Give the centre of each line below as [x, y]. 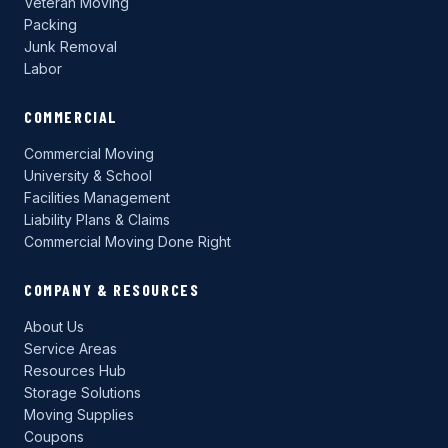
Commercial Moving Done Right [127, 242]
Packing [50, 25]
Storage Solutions [82, 393]
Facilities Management [97, 198]
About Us [54, 327]
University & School [88, 176]
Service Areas [70, 349]
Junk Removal [70, 47]
